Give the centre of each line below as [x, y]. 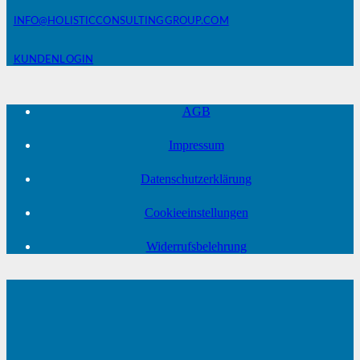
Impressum [196, 145]
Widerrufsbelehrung [196, 246]
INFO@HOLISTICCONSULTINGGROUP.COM [121, 20]
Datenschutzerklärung [196, 178]
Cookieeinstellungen [196, 212]
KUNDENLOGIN [53, 59]
